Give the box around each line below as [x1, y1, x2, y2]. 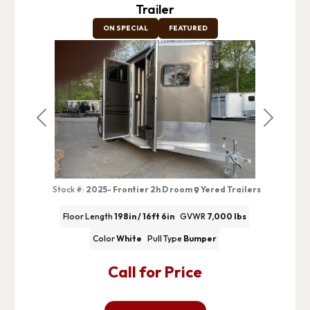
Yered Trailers [200, 183, 261, 194]
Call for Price [108, 262, 202, 282]
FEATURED [168, 23, 208, 33]
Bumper [183, 233, 217, 244]
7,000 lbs [207, 211, 247, 222]
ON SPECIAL [102, 23, 148, 33]
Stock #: [52, 183, 84, 194]
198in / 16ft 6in [114, 211, 175, 222]
